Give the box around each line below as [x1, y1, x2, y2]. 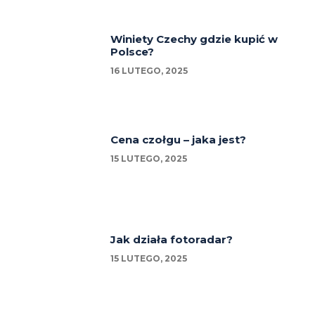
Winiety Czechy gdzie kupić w [110, 32, 278, 46]
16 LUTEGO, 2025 [110, 65, 188, 77]
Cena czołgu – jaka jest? [110, 132, 247, 146]
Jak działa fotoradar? [110, 233, 233, 247]
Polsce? [110, 45, 155, 59]
